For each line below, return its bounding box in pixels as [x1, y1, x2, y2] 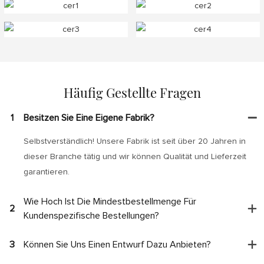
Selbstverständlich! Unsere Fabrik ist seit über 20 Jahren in [24, 137, 246, 146]
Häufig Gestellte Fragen [63, 84, 201, 102]
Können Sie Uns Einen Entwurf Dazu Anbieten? [24, 239, 211, 249]
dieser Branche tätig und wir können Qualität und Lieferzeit [24, 152, 246, 161]
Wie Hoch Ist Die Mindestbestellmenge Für [24, 196, 196, 206]
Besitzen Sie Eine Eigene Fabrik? [24, 113, 154, 123]
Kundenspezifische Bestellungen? [24, 210, 159, 220]
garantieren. [24, 167, 70, 176]
